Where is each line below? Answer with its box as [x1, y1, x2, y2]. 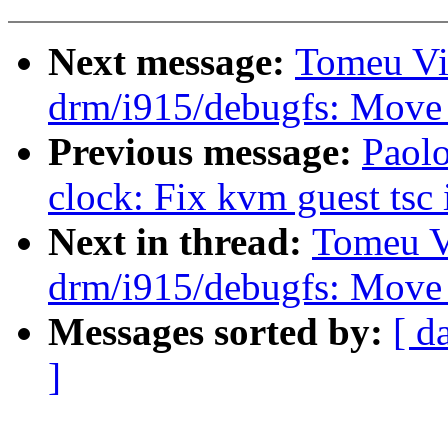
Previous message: [48, 130, 362, 174]
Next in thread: [48, 220, 312, 264]
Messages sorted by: [48, 310, 393, 354]
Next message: [48, 40, 295, 84]
